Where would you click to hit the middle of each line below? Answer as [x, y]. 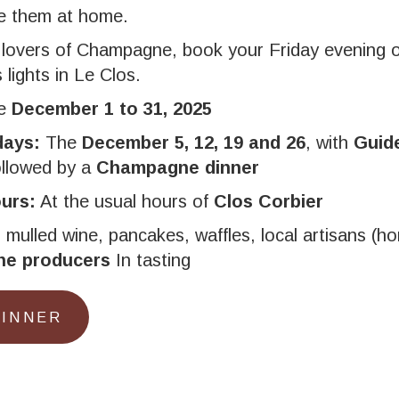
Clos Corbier [269, 201]
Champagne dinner [178, 167]
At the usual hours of [125, 201]
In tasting [151, 260]
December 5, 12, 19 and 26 [194, 142]
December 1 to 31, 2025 [112, 109]
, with [330, 142]
